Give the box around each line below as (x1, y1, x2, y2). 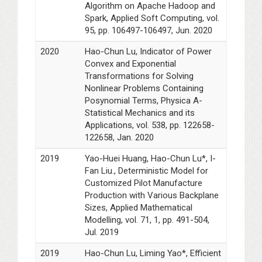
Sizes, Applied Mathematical (84, 202, 192, 213)
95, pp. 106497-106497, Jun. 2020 (84, 25, 212, 36)
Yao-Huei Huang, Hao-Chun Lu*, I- (84, 153, 216, 164)
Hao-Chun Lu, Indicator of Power (84, 46, 212, 57)
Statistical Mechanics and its (84, 108, 195, 119)
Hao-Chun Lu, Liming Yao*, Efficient (84, 248, 221, 259)
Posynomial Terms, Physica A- (84, 95, 202, 106)
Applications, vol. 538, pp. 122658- (84, 120, 215, 131)
